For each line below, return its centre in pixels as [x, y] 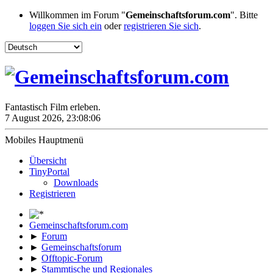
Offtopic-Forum [72, 258]
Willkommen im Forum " [77, 15]
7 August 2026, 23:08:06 [53, 118]
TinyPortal [49, 171]
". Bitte [244, 15]
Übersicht [48, 160]
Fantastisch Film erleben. [53, 107]
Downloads [76, 182]
